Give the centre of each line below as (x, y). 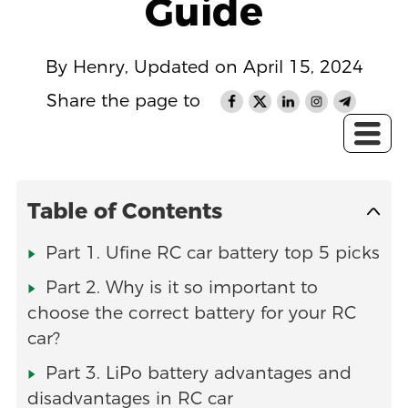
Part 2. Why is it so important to (181, 288)
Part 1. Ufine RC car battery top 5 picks (212, 253)
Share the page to (124, 101)
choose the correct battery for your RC (191, 313)
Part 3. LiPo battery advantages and (198, 373)
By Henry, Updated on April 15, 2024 (204, 66)
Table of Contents (124, 211)
